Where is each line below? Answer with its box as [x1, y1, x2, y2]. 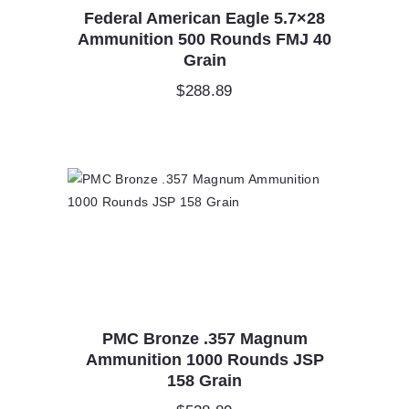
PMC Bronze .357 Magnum [101, 330, 308, 349]
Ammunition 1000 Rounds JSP [85, 351, 324, 370]
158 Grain [167, 372, 242, 391]
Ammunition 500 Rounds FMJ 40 [78, 30, 331, 49]
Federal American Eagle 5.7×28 [84, 9, 325, 28]
